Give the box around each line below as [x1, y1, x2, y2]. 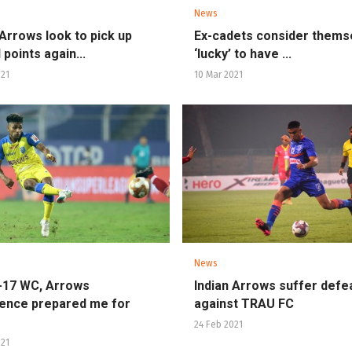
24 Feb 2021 [194, 318, 243, 330]
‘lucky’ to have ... [194, 46, 291, 62]
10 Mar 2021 [194, 69, 243, 81]
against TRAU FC [194, 295, 294, 311]
